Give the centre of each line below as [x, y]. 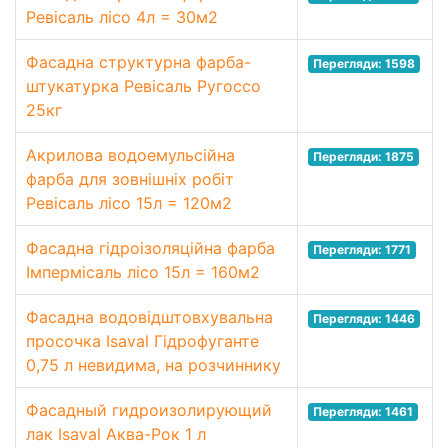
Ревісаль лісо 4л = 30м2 [122, 17]
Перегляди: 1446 [363, 318]
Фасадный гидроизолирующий [149, 410]
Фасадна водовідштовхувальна [149, 317]
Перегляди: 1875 [363, 156]
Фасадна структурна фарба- [138, 62]
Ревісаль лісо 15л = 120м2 [129, 203]
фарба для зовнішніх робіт [130, 179]
